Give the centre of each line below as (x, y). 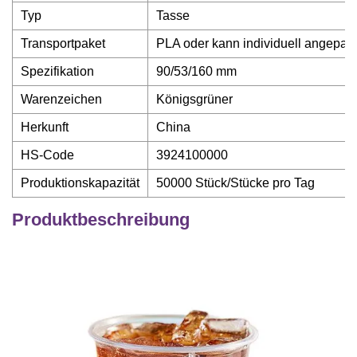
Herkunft (45, 127)
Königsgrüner (194, 99)
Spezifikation (57, 71)
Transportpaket (63, 43)
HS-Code (47, 155)
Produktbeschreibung (101, 220)
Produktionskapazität (80, 183)
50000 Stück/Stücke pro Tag (235, 183)
